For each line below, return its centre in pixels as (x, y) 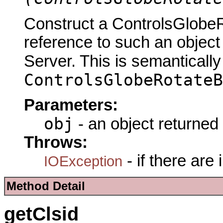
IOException (83, 161)
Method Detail (46, 186)
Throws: (56, 142)
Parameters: (71, 105)
